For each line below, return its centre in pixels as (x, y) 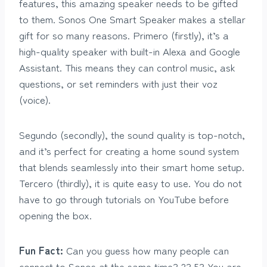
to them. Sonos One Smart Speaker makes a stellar (132, 18)
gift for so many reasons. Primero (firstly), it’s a (124, 35)
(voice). (35, 99)
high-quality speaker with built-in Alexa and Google (130, 51)
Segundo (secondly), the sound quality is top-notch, (132, 134)
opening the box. (55, 215)
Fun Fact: (41, 250)
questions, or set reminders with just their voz (118, 83)
